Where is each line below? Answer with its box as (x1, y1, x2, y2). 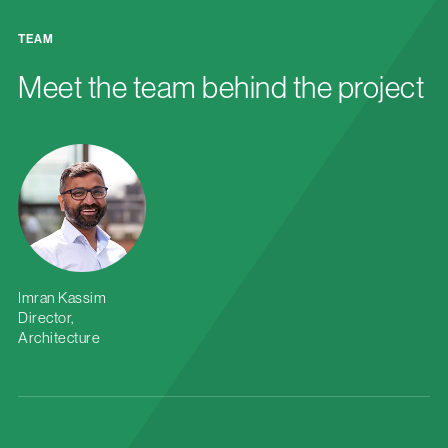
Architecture (18, 329, 100, 347)
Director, (18, 309, 74, 327)
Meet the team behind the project (18, 71, 424, 105)
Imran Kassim (18, 289, 106, 307)
